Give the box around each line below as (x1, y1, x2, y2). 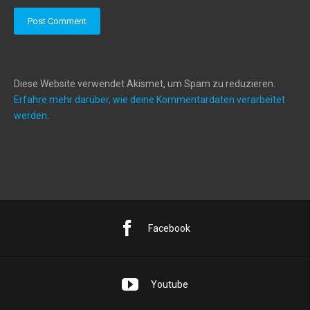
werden (14, 110, 47, 121)
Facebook (148, 223, 190, 234)
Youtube (150, 279, 188, 290)
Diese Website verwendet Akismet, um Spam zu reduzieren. (14, 78, 275, 89)
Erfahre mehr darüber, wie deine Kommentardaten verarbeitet (14, 94, 285, 105)
